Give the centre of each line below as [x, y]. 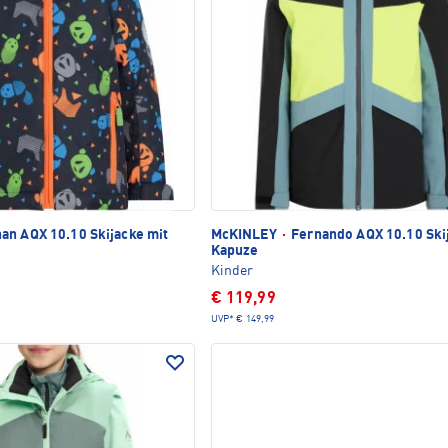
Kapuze [234, 251]
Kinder [231, 271]
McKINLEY [245, 235]
